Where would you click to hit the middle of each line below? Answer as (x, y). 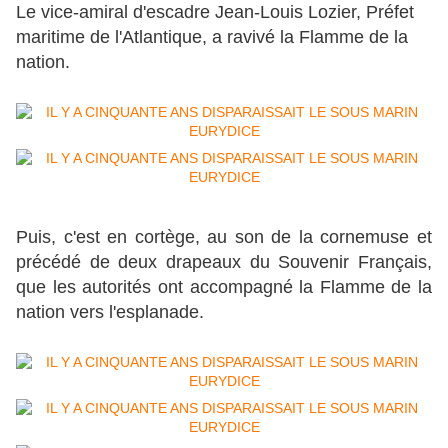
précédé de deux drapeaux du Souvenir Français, (224, 262)
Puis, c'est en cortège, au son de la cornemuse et (224, 237)
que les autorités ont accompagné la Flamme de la (224, 287)
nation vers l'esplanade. (110, 312)
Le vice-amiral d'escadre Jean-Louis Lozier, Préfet (215, 12)
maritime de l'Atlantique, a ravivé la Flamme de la (212, 37)
